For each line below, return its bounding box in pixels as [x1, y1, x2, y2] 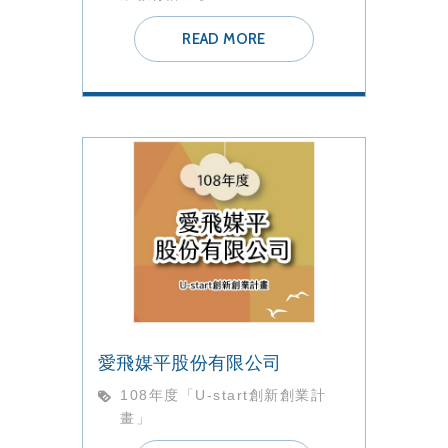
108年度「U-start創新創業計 [120, 387, 326, 404]
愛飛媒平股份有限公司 [98, 353, 282, 374]
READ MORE [182, 30, 266, 49]
